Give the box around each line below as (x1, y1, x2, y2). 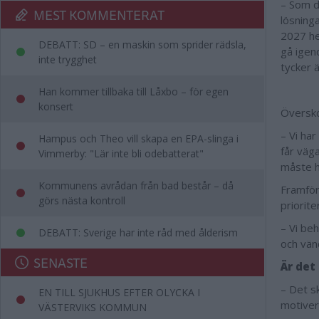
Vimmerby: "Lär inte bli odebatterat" (38, 147, 204, 160)
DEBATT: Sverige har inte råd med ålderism (38, 226, 238, 239)
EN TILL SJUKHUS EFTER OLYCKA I (38, 286, 200, 299)
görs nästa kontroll (38, 194, 125, 207)
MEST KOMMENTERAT (33, 4, 164, 25)
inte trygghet (38, 53, 97, 66)
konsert (38, 100, 73, 113)
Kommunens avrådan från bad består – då (38, 179, 234, 192)
